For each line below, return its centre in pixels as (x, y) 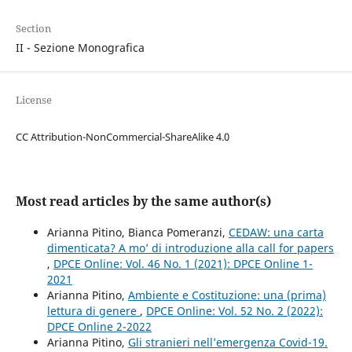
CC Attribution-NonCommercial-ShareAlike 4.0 (122, 137)
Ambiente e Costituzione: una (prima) (227, 295)
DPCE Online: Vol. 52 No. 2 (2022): (234, 311)
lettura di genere (93, 311)
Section (33, 29)
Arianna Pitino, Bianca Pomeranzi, (137, 233)
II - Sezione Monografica (80, 48)
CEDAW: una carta (276, 233)
